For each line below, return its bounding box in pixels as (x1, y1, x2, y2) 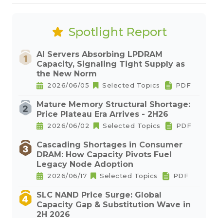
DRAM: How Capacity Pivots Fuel (36, 150, 172, 160)
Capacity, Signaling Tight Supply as (36, 59, 185, 69)
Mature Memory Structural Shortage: (36, 100, 190, 109)
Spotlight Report (68, 25, 167, 39)
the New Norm (36, 69, 97, 79)
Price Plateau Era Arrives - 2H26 (36, 109, 168, 119)
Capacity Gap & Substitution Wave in (36, 200, 191, 210)
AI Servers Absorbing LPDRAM (36, 50, 163, 59)
